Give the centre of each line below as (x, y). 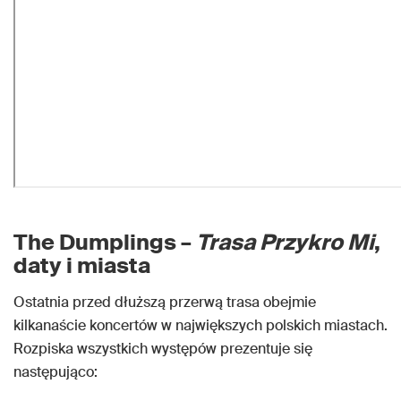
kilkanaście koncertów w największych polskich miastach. (200, 325)
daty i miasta (82, 265)
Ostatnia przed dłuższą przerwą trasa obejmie (165, 302)
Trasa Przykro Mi (285, 242)
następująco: (55, 372)
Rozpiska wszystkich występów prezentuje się (163, 349)
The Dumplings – (105, 242)
